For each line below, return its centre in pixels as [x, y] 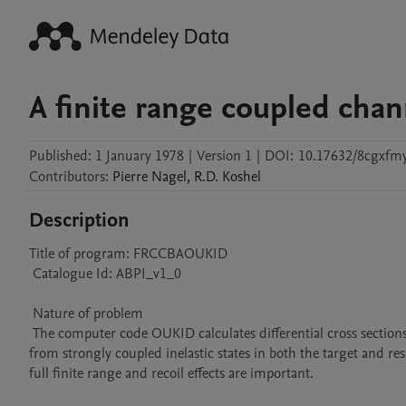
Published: [60, 156]
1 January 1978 [140, 156]
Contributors [67, 177]
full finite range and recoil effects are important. [171, 373]
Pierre [130, 177]
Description [79, 220]
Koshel [242, 177]
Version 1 [224, 156]
